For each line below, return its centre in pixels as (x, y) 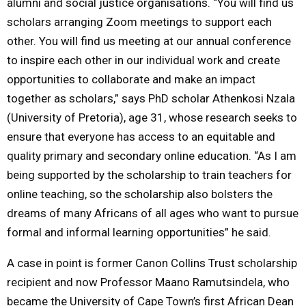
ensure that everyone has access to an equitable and (141, 136)
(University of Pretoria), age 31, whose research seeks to (152, 117)
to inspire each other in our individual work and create (143, 60)
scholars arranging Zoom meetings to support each (139, 22)
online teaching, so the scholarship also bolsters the (140, 194)
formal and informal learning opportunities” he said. (139, 232)
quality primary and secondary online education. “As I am (152, 155)
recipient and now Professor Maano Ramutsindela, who (148, 282)
